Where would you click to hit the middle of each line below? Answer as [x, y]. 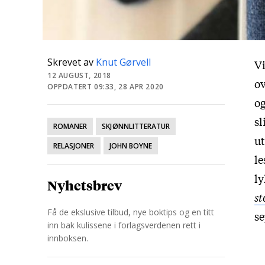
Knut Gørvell [123, 62]
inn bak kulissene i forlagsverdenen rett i [124, 225]
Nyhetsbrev [85, 185]
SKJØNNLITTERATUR [136, 126]
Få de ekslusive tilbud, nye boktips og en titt [131, 212]
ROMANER [70, 126]
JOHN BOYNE [130, 146]
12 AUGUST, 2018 [79, 75]
